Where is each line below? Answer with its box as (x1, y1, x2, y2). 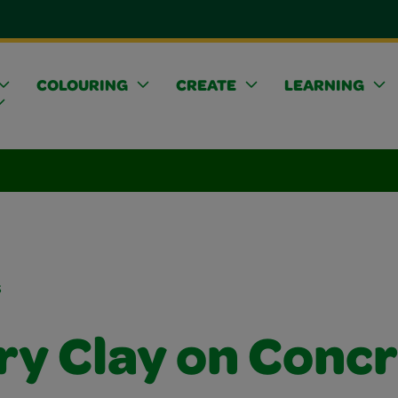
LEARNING (283, 78, 364, 95)
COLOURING (36, 78, 128, 95)
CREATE (175, 78, 236, 95)
